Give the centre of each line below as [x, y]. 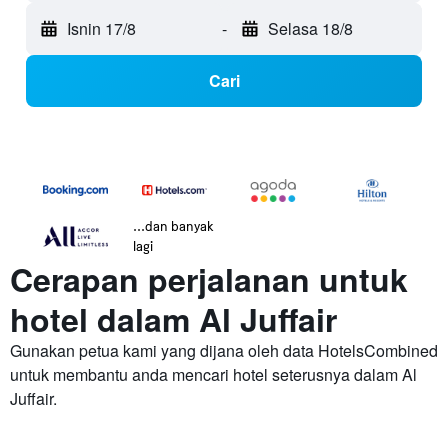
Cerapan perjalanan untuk [209, 279]
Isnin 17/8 [101, 29]
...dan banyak [173, 226]
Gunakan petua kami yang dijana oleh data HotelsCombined [224, 351]
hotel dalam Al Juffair [173, 319]
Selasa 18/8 [310, 29]
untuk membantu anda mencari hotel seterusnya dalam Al [213, 375]
